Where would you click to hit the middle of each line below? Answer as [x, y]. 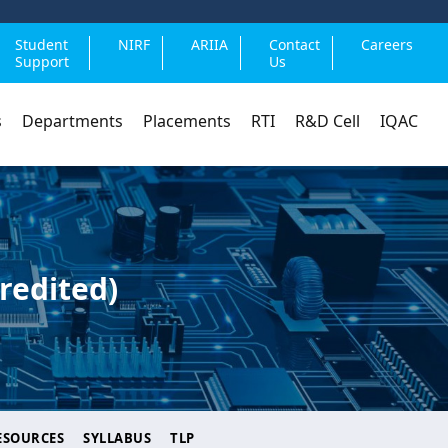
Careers [387, 44]
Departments [72, 121]
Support [42, 61]
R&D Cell [327, 121]
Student [42, 44]
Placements [187, 121]
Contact [294, 44]
